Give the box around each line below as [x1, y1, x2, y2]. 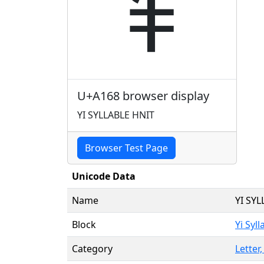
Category [72, 242, 113, 255]
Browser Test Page [85, 141, 168, 154]
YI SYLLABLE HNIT [77, 108, 154, 121]
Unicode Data [72, 169, 136, 183]
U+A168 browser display [77, 87, 209, 104]
